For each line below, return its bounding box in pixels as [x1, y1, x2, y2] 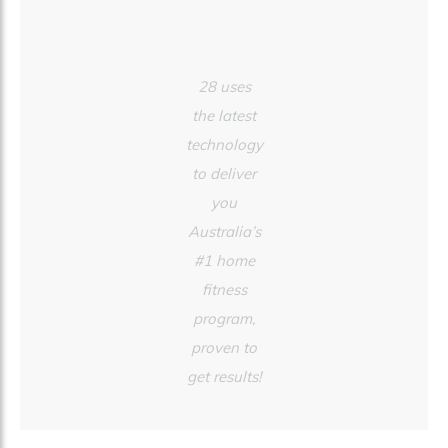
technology [185, 134, 263, 154]
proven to [191, 337, 257, 357]
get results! [187, 366, 261, 386]
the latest [192, 105, 256, 125]
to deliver [192, 163, 256, 183]
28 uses [197, 76, 251, 96]
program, [193, 308, 255, 328]
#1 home [193, 250, 255, 270]
